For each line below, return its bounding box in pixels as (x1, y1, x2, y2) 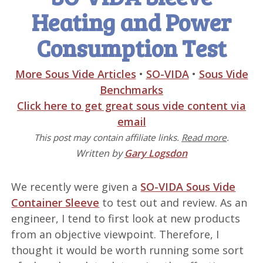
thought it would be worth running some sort (11, 243, 244, 257)
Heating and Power (32, 6, 231, 38)
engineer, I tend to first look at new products (11, 211, 241, 225)
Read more (181, 131, 227, 143)
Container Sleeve (11, 195, 100, 210)
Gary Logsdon (124, 147, 187, 160)
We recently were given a (11, 180, 141, 194)
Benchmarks (100, 83, 163, 97)
